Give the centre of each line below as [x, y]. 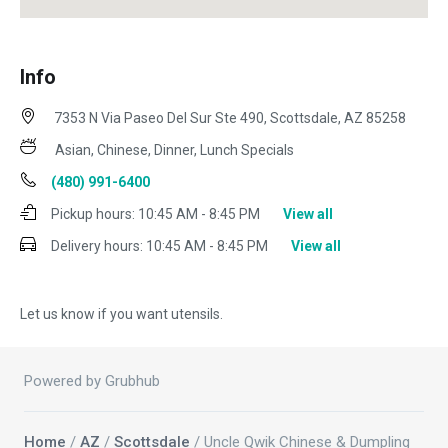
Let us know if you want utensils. [121, 314]
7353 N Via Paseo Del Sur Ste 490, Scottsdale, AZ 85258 [228, 118]
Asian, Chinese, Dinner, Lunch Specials [174, 150]
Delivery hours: [97, 246]
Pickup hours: [93, 214]
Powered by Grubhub [92, 381]
